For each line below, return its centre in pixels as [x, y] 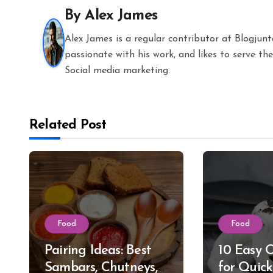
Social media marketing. [117, 71]
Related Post [68, 125]
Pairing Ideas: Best [98, 251]
